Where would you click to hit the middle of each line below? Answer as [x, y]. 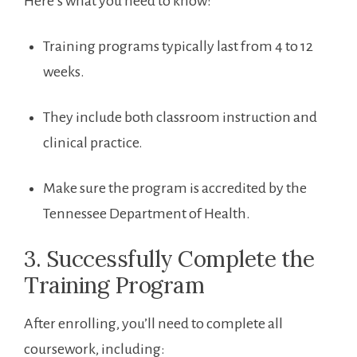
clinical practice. [93, 143]
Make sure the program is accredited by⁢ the [175, 188]
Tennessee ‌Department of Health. [147, 214]
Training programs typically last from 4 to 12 [178, 47]
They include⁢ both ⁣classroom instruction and [180, 118]
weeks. [64, 72]
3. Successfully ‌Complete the [169, 259]
